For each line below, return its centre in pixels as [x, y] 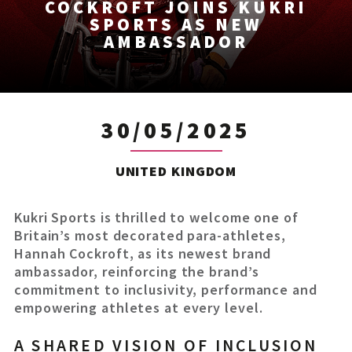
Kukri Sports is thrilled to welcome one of [156, 218]
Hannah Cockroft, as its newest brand [143, 254]
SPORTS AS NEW [176, 25]
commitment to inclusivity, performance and [166, 290]
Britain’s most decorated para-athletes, [150, 236]
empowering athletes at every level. [139, 308]
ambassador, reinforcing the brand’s [137, 272]
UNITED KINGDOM [176, 171]
